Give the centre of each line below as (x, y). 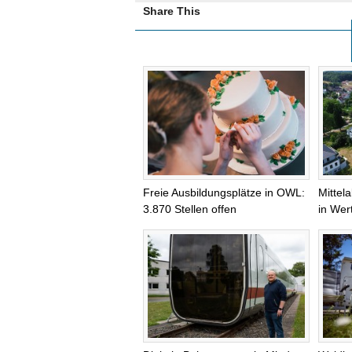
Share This (172, 11)
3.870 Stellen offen (190, 209)
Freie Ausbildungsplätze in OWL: (224, 192)
